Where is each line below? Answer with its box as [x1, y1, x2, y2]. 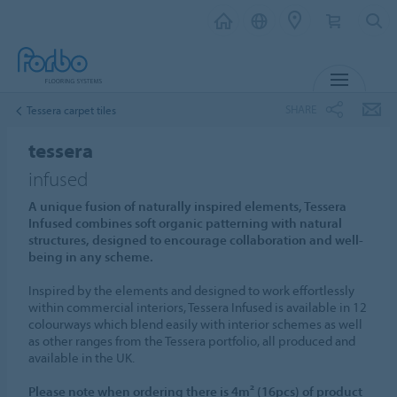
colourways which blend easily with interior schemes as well [28, 315, 363, 332]
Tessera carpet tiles [27, 102, 116, 117]
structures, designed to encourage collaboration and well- [28, 231, 364, 248]
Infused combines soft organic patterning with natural [28, 214, 343, 231]
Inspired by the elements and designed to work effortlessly [28, 282, 355, 299]
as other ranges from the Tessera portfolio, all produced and [28, 332, 356, 349]
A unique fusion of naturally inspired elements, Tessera [28, 198, 347, 214]
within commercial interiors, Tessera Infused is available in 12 [28, 299, 368, 315]
